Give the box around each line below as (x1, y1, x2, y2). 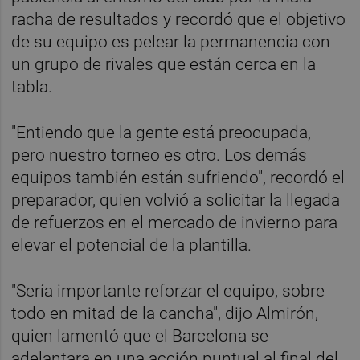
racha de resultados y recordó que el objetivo (11, 9, 346, 29)
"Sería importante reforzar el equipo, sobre (11, 280, 325, 301)
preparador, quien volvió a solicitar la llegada (11, 190, 341, 210)
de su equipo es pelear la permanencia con (11, 31, 331, 51)
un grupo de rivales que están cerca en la (11, 54, 317, 74)
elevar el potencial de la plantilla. (11, 235, 252, 255)
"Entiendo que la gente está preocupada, (11, 122, 312, 142)
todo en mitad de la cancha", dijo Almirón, (11, 303, 319, 323)
